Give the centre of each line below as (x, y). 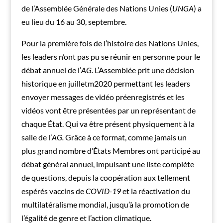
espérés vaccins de (53, 191)
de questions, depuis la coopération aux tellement (106, 177)
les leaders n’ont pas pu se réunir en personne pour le (111, 56)
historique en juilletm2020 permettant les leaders (106, 83)
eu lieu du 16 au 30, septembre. (74, 21)
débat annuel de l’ (51, 70)
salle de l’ (36, 137)
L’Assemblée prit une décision (144, 70)
